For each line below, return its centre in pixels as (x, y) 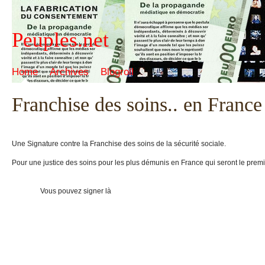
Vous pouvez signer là (62, 191)
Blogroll (117, 72)
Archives (69, 72)
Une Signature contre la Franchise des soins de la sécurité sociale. (119, 144)
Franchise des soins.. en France (137, 104)
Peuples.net (60, 40)
